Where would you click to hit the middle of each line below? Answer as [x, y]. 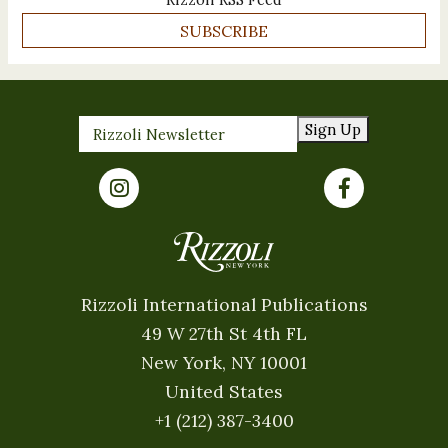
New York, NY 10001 [224, 362]
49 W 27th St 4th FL [224, 333]
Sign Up [333, 130]
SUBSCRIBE [224, 30]
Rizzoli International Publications [224, 304]
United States [224, 391]
